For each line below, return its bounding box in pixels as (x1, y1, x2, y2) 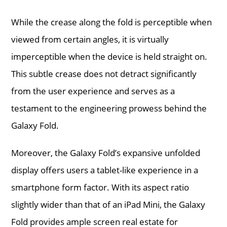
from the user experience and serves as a (11, 85, 175, 97)
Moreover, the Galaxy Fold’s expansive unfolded (11, 146, 201, 159)
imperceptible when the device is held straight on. (11, 50, 208, 62)
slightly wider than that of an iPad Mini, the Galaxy (11, 198, 206, 210)
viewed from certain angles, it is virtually (11, 33, 169, 45)
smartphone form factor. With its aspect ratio (11, 181, 190, 193)
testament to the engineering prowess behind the (11, 102, 207, 114)
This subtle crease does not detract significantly (11, 67, 197, 80)
